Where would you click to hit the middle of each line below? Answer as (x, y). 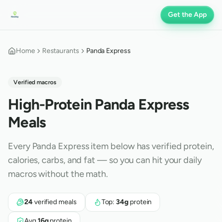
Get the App (187, 15)
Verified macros (35, 82)
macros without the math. (58, 174)
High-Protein (52, 104)
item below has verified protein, (151, 146)
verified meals (55, 202)
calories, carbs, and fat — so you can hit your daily (105, 160)
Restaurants (60, 51)
